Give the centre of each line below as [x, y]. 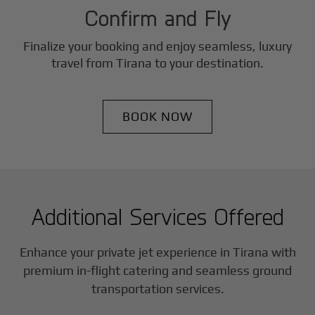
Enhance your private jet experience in [126, 252]
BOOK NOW [157, 116]
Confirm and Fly [157, 17]
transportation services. [157, 289]
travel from [84, 63]
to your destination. [208, 63]
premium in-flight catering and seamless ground [157, 270]
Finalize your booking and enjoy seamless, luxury [157, 46]
